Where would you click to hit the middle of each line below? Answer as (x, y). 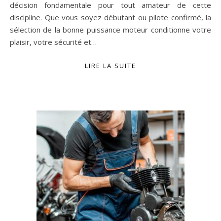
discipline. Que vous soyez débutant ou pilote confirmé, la (110, 17)
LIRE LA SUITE (110, 66)
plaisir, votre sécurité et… (53, 42)
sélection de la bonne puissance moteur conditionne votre (110, 30)
